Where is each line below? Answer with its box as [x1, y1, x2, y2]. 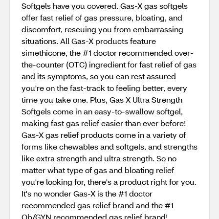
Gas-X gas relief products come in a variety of [22, 130, 186, 140]
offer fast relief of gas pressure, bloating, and [22, 12, 182, 22]
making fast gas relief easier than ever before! [22, 118, 186, 128]
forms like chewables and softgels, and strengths [22, 141, 197, 152]
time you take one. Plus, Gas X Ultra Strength [22, 94, 182, 105]
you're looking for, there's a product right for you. [22, 176, 197, 187]
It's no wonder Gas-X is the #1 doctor [22, 188, 153, 198]
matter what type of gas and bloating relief [22, 165, 174, 175]
